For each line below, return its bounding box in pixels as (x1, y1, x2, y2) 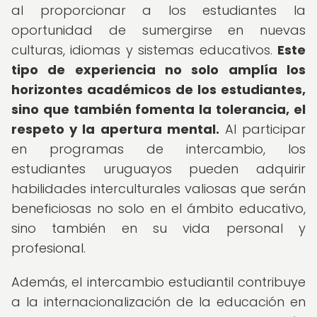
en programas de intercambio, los (11, 140, 306, 158)
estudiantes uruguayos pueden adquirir (11, 160, 306, 178)
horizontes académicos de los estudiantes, (11, 81, 306, 98)
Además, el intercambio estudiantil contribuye (11, 273, 306, 291)
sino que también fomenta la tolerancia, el (11, 100, 306, 118)
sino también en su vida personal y (11, 219, 306, 237)
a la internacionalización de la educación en (11, 293, 306, 311)
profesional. (11, 239, 86, 257)
